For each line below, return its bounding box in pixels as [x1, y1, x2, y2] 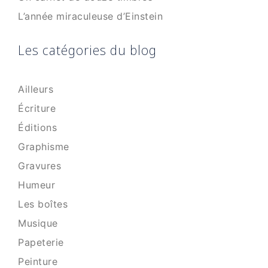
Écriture [18, 102, 56, 114]
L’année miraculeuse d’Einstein [18, 10, 163, 22]
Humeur [18, 179, 55, 191]
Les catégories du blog [18, 41, 157, 59]
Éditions [18, 121, 57, 133]
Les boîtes [18, 198, 68, 210]
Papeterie [18, 236, 64, 248]
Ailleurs [18, 83, 53, 95]
